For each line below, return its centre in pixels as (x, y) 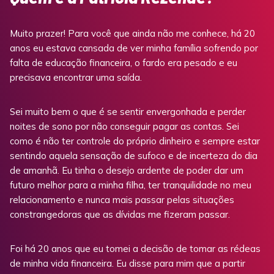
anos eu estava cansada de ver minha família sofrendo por (134, 48)
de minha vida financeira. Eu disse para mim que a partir (128, 264)
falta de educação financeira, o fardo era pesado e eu (124, 63)
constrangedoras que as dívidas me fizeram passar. (120, 215)
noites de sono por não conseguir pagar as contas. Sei (124, 127)
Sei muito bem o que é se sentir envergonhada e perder (128, 112)
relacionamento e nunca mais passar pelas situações (122, 200)
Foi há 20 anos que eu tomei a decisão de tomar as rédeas (135, 249)
